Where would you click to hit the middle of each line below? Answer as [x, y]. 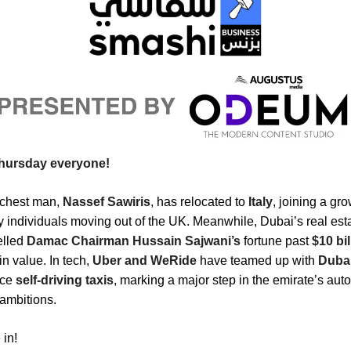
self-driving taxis [65, 280]
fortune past [276, 241]
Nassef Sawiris [107, 201]
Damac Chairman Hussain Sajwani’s [134, 241]
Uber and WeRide [145, 260]
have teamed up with [257, 260]
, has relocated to [199, 201]
